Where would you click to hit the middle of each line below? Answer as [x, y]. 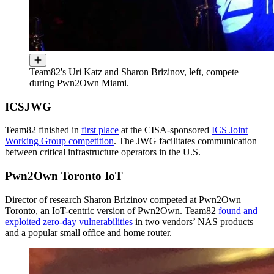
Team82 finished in [43, 130]
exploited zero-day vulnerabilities [69, 221]
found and [238, 210]
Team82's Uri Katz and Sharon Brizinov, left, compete [134, 72]
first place [100, 130]
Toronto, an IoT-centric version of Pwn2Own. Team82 [112, 210]
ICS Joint [230, 130]
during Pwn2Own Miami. [79, 83]
